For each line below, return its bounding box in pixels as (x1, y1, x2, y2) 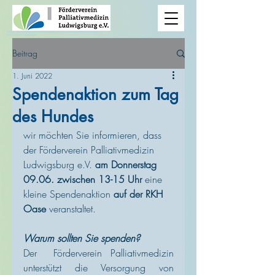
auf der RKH (114, 187, 166, 201)
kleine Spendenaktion (23, 187, 114, 201)
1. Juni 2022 (12, 71, 52, 81)
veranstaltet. (46, 202, 96, 215)
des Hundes (12, 106, 93, 127)
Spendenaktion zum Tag (12, 84, 179, 105)
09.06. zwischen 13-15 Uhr (23, 172, 142, 186)
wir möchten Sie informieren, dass (23, 128, 165, 142)
